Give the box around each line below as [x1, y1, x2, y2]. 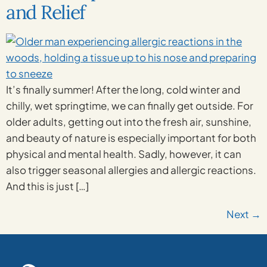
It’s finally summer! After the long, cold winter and [6, 83, 240, 96]
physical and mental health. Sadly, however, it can [6, 147, 241, 160]
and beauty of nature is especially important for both [6, 131, 256, 144]
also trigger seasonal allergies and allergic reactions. [6, 163, 256, 176]
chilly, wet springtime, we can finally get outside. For [6, 99, 253, 112]
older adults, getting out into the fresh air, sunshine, [6, 115, 252, 128]
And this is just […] [6, 179, 89, 193]
